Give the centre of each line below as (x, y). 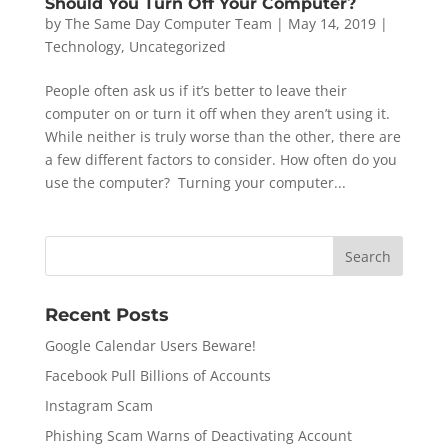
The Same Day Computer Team (168, 24)
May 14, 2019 (331, 24)
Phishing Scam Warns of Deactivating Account (198, 436)
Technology (82, 47)
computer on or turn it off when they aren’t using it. (217, 114)
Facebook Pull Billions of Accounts (157, 376)
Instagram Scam (98, 406)
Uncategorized (177, 47)
